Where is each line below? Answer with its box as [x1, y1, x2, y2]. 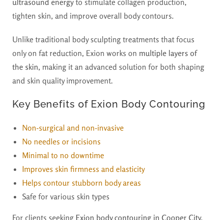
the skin [12, 61, 38, 72]
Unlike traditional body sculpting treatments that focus [12, 34, 194, 44]
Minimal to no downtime [22, 150, 104, 160]
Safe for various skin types [22, 191, 110, 201]
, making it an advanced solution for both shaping [38, 61, 204, 72]
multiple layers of [139, 48, 197, 58]
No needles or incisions [22, 136, 101, 146]
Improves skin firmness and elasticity [22, 164, 145, 174]
